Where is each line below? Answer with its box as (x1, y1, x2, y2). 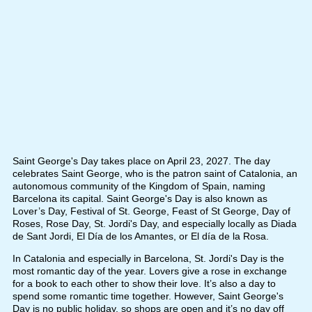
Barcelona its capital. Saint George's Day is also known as (12, 192, 267, 204)
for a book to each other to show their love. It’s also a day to (12, 277, 276, 289)
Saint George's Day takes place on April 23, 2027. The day (12, 155, 270, 166)
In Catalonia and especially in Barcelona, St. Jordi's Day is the (12, 252, 284, 264)
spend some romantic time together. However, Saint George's (12, 290, 283, 302)
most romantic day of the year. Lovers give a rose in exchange (12, 265, 287, 276)
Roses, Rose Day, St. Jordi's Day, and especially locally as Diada (12, 217, 297, 229)
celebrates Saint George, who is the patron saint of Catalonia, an (12, 167, 297, 179)
